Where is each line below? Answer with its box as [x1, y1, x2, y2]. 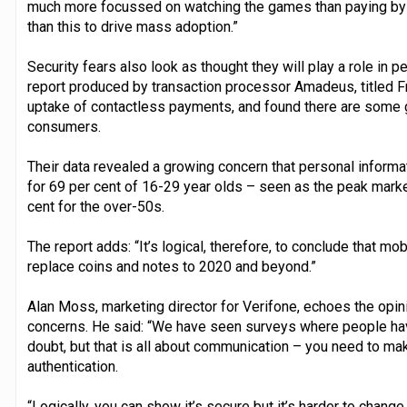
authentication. [26, 357, 118, 375]
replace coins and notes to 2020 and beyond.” [26, 257, 316, 275]
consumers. [26, 117, 101, 135]
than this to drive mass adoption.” [26, 17, 238, 35]
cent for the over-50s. [26, 197, 164, 215]
